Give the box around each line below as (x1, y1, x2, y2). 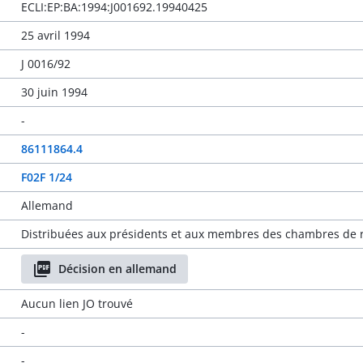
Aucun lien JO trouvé (20, 296, 133, 311)
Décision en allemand (58, 261, 177, 276)
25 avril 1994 (20, 28, 90, 43)
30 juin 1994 (20, 84, 88, 100)
